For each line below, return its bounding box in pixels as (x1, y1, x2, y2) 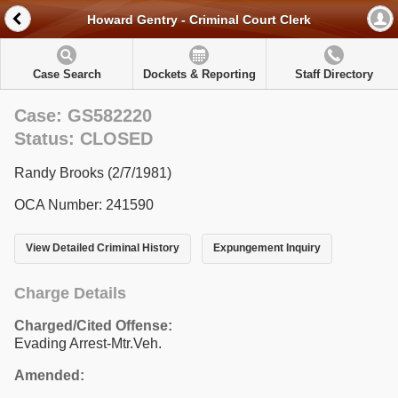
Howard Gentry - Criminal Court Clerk (87, 12, 311, 28)
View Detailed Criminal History (26, 242, 179, 255)
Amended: (14, 367, 84, 383)
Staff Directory (294, 68, 373, 81)
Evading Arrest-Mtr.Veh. (14, 335, 162, 351)
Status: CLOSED (14, 129, 153, 148)
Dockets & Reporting (142, 68, 256, 81)
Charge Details (14, 283, 126, 302)
